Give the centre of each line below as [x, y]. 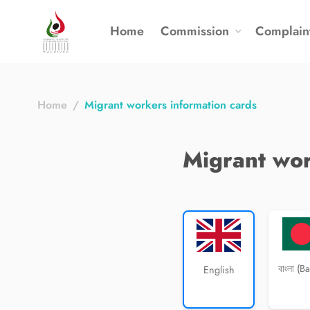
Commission [195, 31]
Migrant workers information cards [171, 105]
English [219, 270]
